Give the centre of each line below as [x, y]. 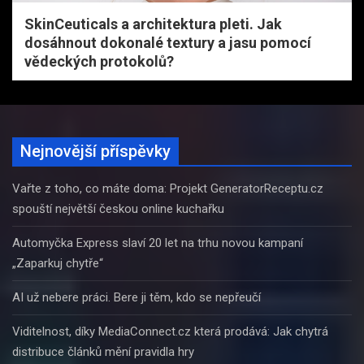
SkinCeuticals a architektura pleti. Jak [153, 24]
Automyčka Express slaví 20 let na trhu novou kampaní [158, 243]
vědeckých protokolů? [99, 61]
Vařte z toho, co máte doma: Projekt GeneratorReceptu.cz [168, 188]
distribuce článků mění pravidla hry [103, 351]
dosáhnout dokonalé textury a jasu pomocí [168, 42]
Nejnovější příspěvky [95, 151]
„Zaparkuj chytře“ [58, 263]
